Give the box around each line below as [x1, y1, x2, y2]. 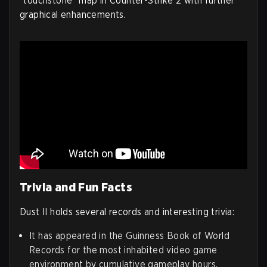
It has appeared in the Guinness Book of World [29, 230, 229, 242]
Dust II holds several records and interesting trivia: [20, 206, 235, 218]
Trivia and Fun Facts [20, 180, 132, 195]
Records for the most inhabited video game [29, 244, 218, 256]
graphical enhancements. [20, 9, 126, 21]
